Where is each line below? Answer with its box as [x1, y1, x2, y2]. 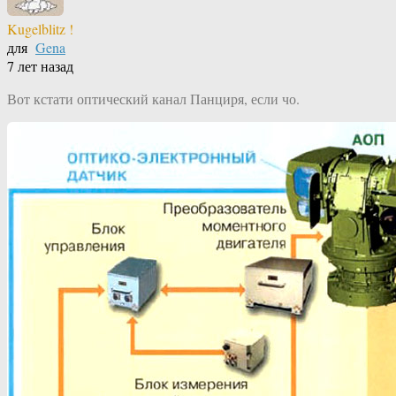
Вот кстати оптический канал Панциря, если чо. [7, 89, 300, 109]
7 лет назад [7, 57, 73, 76]
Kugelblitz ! [7, 19, 73, 39]
